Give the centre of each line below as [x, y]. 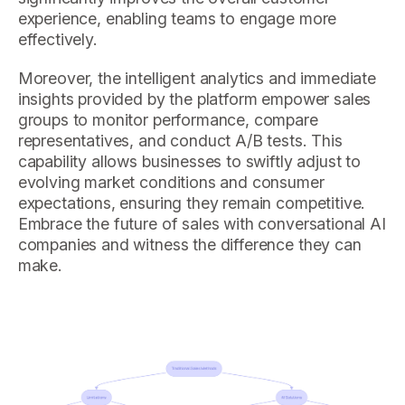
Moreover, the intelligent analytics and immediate [197, 79]
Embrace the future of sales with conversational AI [202, 224]
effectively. [57, 40]
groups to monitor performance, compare [168, 120]
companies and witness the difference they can [189, 245]
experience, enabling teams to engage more [177, 19]
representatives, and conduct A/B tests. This [180, 141]
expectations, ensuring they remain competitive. [192, 203]
